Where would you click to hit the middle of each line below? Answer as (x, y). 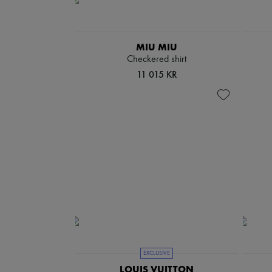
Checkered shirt (157, 59)
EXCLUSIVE (157, 253)
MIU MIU (157, 47)
